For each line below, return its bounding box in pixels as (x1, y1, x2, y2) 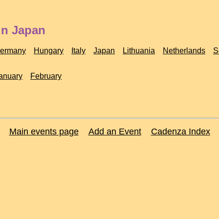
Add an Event (88, 127, 141, 136)
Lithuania (123, 46, 155, 55)
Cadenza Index (151, 127, 210, 136)
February (30, 72, 62, 80)
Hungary (34, 46, 64, 55)
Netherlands (163, 46, 205, 55)
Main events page (9, 127, 79, 136)
